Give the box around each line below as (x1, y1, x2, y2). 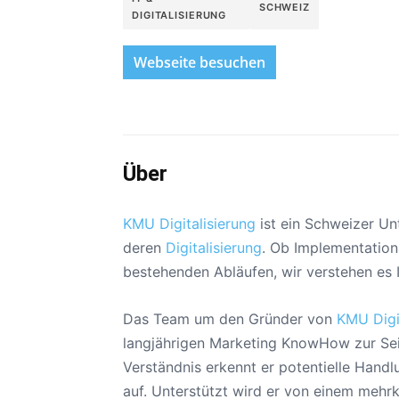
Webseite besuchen (134, 53, 265, 72)
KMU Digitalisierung (123, 215, 256, 232)
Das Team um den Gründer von (123, 310, 337, 328)
